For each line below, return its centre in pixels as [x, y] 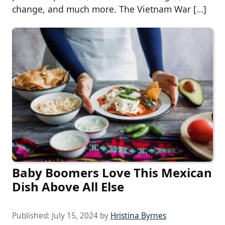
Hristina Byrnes [138, 215]
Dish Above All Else [68, 186]
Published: [32, 215]
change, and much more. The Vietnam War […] [109, 9]
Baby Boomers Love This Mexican [112, 172]
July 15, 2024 [75, 215]
